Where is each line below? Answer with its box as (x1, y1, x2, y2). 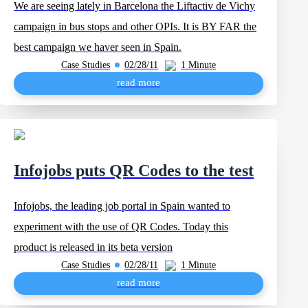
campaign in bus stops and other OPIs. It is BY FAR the (14, 21, 256, 32)
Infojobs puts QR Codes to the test (14, 162, 254, 179)
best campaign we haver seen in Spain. (14, 41, 181, 53)
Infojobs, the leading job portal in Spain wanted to (14, 200, 230, 212)
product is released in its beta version (14, 241, 173, 253)
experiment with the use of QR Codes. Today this (14, 221, 228, 232)
